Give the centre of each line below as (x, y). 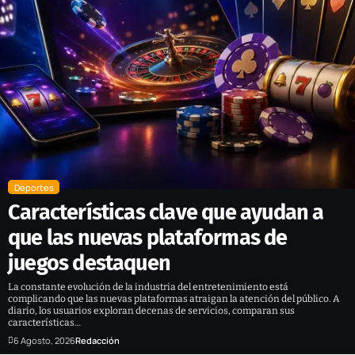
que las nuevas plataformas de (148, 237)
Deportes (34, 187)
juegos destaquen (90, 263)
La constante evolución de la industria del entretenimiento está (148, 286)
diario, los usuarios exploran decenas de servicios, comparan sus (151, 310)
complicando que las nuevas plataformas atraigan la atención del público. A (174, 298)
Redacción (97, 340)
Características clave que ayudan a (166, 212)
